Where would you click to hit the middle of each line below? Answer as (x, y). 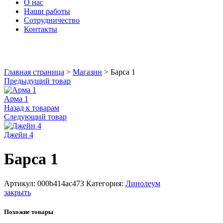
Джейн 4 (19, 135)
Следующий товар (35, 117)
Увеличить (22, 63)
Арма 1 (16, 99)
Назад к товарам (32, 108)
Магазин (87, 72)
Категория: (106, 183)
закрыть (17, 192)
